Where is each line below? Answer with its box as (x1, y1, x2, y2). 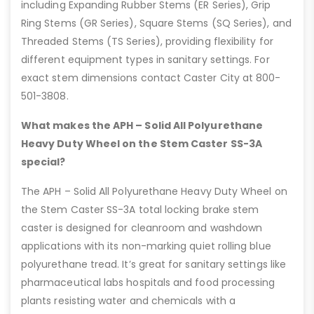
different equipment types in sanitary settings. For (21, 53, 270, 67)
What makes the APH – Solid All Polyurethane (21, 118, 264, 133)
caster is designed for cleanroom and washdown (21, 221, 263, 235)
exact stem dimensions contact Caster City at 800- (21, 71, 281, 86)
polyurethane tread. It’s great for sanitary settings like (21, 257, 286, 272)
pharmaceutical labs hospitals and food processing (21, 275, 275, 290)
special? (21, 155, 66, 170)
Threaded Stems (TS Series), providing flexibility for (21, 34, 273, 49)
